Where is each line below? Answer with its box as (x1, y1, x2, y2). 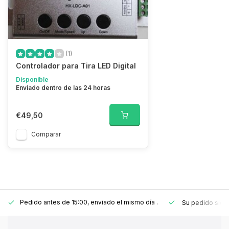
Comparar (31, 130, 61, 138)
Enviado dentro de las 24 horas (16, 84, 110, 91)
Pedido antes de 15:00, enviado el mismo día (20, 198, 156, 206)
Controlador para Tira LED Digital (16, 61, 136, 70)
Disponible (16, 76, 49, 83)
